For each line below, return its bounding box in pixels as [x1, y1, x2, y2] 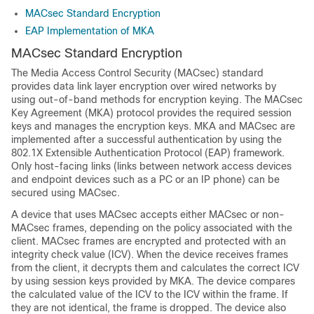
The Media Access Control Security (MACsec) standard [11, 67, 264, 78]
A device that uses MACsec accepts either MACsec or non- [11, 209, 285, 220]
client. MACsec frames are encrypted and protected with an [11, 235, 286, 247]
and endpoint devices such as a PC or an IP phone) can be [11, 174, 280, 185]
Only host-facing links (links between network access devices [11, 161, 292, 172]
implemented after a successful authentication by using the [11, 134, 282, 145]
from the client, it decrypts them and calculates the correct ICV [11, 262, 299, 273]
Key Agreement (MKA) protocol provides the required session [11, 107, 292, 118]
